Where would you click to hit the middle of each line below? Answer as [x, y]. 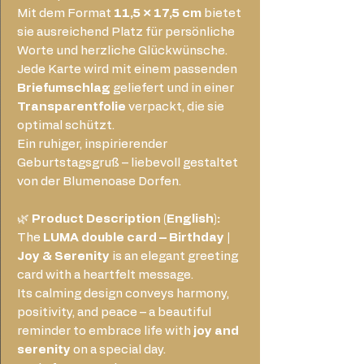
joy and [216, 331]
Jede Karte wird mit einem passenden [127, 69]
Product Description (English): [126, 219]
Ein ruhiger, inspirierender [92, 144]
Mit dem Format [65, 13]
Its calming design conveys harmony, [123, 293]
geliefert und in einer [172, 88]
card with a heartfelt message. [105, 275]
